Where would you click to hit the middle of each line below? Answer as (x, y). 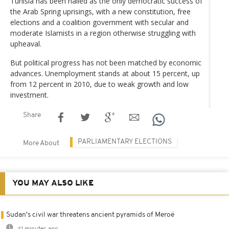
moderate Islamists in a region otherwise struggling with (103, 33)
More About (41, 143)
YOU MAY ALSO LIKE (53, 183)
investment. (29, 95)
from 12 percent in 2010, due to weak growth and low (99, 84)
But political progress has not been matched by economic (106, 62)
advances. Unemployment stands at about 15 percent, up (105, 73)
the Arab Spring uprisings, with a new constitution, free (100, 11)
